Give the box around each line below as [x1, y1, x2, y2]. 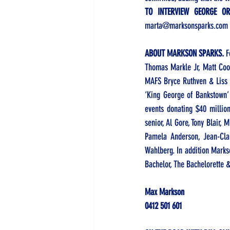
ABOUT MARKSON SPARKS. [145, 48, 226, 59]
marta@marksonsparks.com [145, 20, 228, 31]
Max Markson [145, 186, 184, 198]
